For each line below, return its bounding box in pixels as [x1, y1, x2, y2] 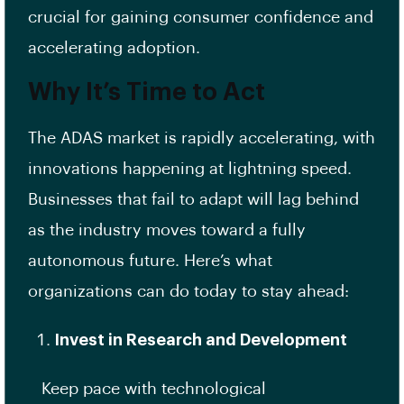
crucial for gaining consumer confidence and [28, 9, 373, 26]
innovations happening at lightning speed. [28, 161, 352, 178]
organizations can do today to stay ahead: [28, 283, 349, 300]
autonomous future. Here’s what [28, 252, 272, 270]
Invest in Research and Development [55, 332, 347, 349]
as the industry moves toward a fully [28, 222, 306, 239]
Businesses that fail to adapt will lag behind [28, 191, 359, 208]
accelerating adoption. [28, 40, 205, 57]
